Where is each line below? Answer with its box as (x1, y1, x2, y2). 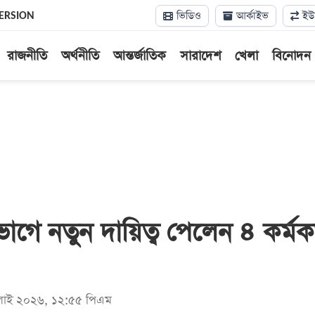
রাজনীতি (6, 47, 47, 65)
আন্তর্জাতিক (112, 47, 166, 65)
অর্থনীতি (60, 47, 99, 65)
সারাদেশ (179, 47, 221, 65)
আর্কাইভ (233, 8, 269, 23)
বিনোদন (271, 47, 311, 65)
